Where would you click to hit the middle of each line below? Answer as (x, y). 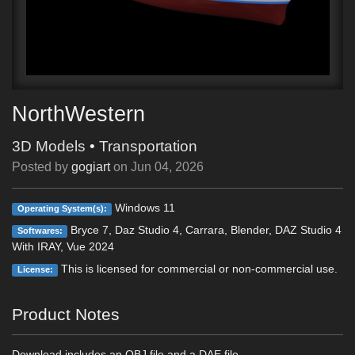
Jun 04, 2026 (167, 167)
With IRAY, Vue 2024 (63, 246)
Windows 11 (144, 208)
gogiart (91, 167)
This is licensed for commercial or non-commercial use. (198, 269)
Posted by (42, 167)
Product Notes (66, 314)
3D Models (49, 146)
